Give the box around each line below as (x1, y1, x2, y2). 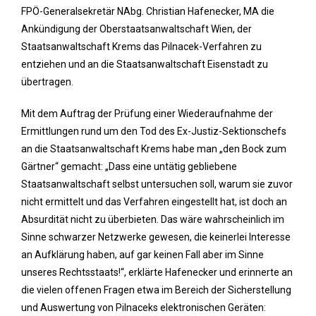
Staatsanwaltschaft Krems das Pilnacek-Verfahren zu (21, 41, 262, 52)
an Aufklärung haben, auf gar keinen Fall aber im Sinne (21, 249, 264, 260)
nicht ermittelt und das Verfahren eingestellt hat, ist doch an (21, 196, 287, 207)
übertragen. (21, 76, 73, 87)
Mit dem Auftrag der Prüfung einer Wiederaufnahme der (21, 108, 273, 119)
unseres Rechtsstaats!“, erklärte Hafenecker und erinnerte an (21, 267, 293, 278)
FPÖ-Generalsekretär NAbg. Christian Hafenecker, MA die (21, 6, 274, 17)
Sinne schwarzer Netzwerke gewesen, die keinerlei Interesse (21, 231, 291, 243)
